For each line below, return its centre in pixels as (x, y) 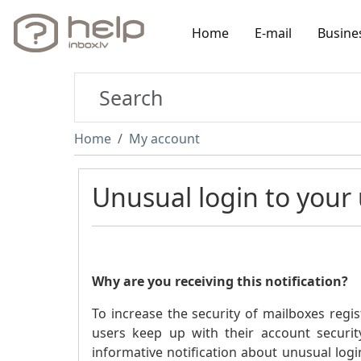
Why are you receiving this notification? (220, 281)
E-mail (273, 33)
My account (164, 139)
